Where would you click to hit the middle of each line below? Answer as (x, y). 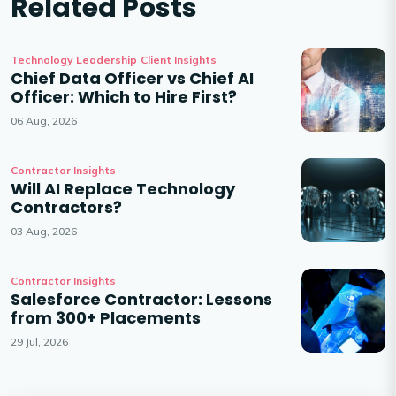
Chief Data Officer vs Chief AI (132, 79)
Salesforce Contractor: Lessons (141, 300)
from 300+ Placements (106, 318)
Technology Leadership (74, 60)
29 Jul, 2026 (39, 342)
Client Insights (179, 60)
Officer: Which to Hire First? (124, 97)
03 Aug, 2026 (44, 232)
